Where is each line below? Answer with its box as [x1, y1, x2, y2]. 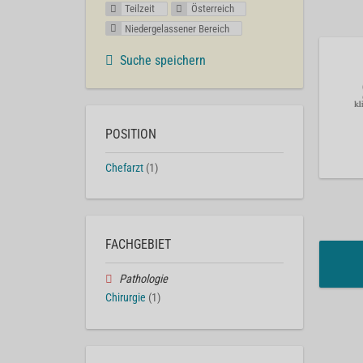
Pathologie [118, 272, 168, 287]
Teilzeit [125, 2, 156, 15]
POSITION [105, 126, 156, 142]
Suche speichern [120, 52, 206, 68]
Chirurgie [105, 291, 146, 305]
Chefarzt [105, 160, 143, 175]
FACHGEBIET [105, 237, 171, 253]
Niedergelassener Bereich [125, 22, 230, 35]
